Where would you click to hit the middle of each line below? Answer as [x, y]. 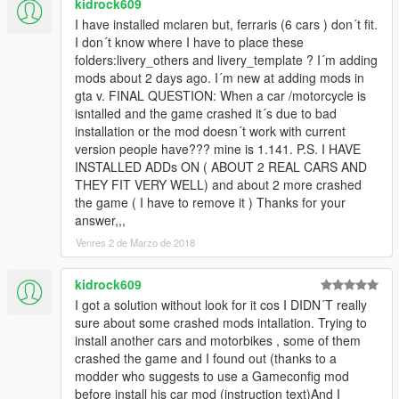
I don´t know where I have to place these [189, 42]
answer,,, [100, 220]
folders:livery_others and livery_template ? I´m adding [226, 60]
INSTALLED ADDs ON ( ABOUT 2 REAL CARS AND [221, 167]
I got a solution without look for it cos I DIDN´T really [221, 305]
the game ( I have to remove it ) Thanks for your [210, 203]
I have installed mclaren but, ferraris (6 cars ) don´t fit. [226, 24]
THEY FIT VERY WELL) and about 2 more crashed [218, 185]
